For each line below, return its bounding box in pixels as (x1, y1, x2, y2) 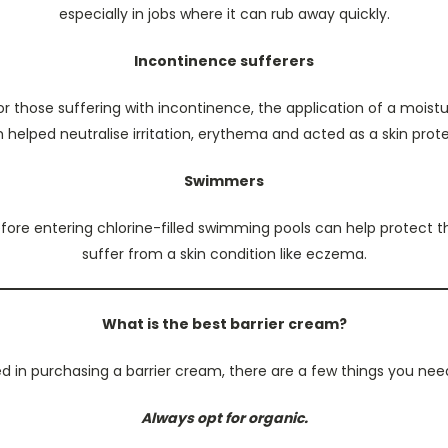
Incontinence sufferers (134, 51, 314, 71)
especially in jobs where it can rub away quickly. (58, 4, 390, 24)
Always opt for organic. (140, 408, 308, 428)
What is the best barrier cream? (101, 314, 347, 334)
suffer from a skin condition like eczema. (81, 244, 367, 264)
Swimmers (184, 171, 264, 191)
